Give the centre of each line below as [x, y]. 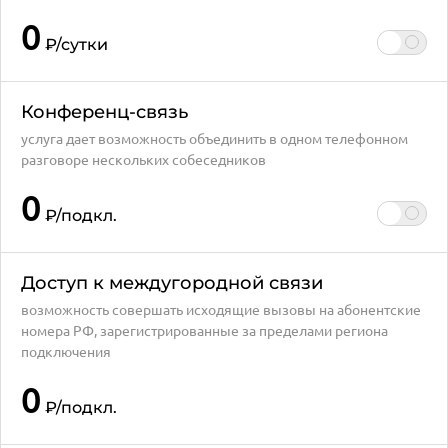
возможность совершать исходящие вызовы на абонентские [221, 309]
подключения [66, 351]
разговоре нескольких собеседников [143, 159]
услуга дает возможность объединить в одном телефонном [214, 138]
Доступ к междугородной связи [172, 283]
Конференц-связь [104, 112]
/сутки [82, 44]
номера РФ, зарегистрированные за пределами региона [204, 330]
